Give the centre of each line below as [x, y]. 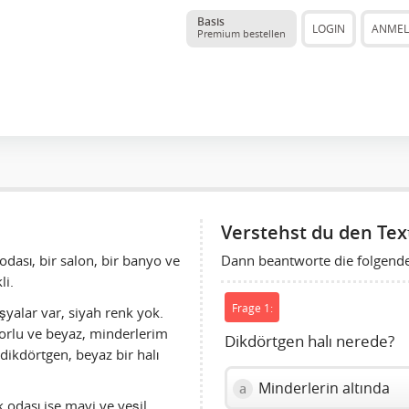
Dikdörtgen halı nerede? [310, 342]
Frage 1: [252, 307]
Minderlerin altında [323, 388]
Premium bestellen [241, 33]
